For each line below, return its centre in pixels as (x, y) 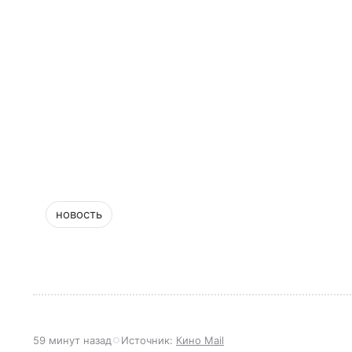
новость (79, 214)
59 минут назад (72, 340)
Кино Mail (200, 340)
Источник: (148, 340)
